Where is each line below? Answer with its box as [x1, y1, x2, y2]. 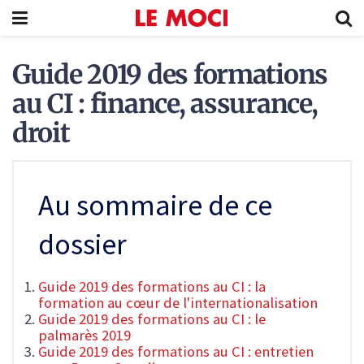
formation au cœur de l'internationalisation [38, 293, 318, 313]
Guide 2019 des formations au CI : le [38, 310, 266, 329]
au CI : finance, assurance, [12, 88, 318, 121]
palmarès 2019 [38, 326, 131, 345]
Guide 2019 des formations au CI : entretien [38, 342, 314, 362]
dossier [38, 226, 127, 263]
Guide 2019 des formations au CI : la [38, 277, 266, 297]
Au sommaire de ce [38, 187, 272, 224]
